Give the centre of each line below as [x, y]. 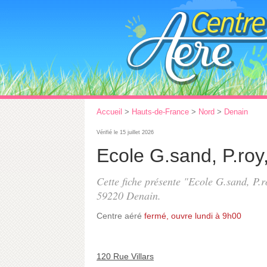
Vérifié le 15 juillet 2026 [125, 132]
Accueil [109, 112]
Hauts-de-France [160, 112]
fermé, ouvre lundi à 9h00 [193, 216]
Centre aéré [119, 216]
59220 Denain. [129, 195]
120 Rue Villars [125, 256]
